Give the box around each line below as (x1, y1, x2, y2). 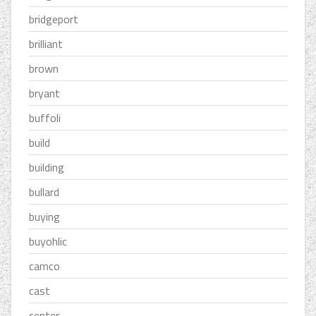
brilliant (29, 35, 63, 53)
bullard (29, 183, 59, 201)
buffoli (29, 109, 61, 127)
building (29, 159, 64, 176)
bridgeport (29, 11, 78, 28)
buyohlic (29, 233, 67, 250)
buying (29, 208, 60, 226)
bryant (29, 85, 60, 102)
